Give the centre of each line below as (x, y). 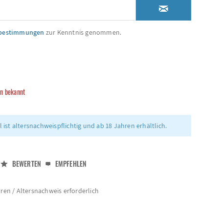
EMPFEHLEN (70, 164)
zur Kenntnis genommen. (83, 32)
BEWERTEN (26, 164)
